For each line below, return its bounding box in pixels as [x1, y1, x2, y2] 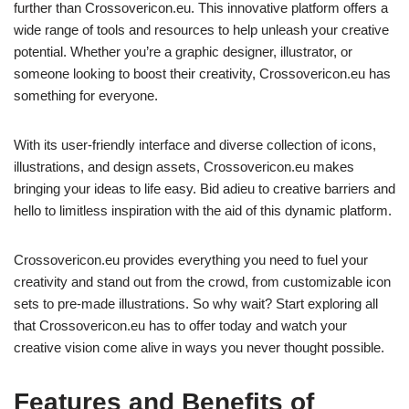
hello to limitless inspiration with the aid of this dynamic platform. [14, 202, 392, 218]
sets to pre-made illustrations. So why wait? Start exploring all [14, 295, 378, 311]
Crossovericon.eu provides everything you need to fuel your [14, 251, 368, 267]
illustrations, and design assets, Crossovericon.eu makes [14, 158, 354, 174]
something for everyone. [14, 87, 158, 103]
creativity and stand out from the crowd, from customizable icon [14, 273, 391, 289]
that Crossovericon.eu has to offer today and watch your [14, 317, 347, 333]
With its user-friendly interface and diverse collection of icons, [14, 136, 376, 152]
